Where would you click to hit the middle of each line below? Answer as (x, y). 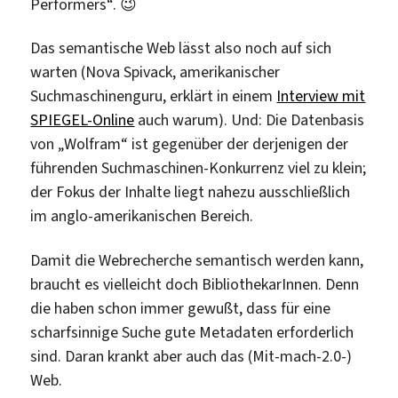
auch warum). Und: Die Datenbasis (250, 120)
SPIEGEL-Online (83, 120)
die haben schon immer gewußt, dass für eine (181, 308)
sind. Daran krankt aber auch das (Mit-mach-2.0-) (191, 356)
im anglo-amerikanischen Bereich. (142, 216)
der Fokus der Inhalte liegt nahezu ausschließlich (191, 192)
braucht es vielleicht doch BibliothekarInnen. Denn (195, 284)
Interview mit (321, 96)
